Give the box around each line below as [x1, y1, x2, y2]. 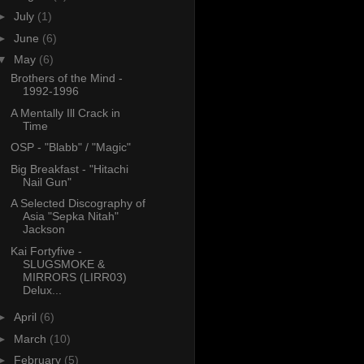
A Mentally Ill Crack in [10, 106, 120, 119]
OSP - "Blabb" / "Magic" [10, 141, 131, 154]
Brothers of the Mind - [10, 71, 123, 85]
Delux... [22, 283, 62, 297]
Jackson [22, 223, 65, 236]
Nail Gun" [22, 175, 71, 188]
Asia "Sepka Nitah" [22, 210, 119, 223]
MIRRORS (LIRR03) [22, 270, 127, 284]
